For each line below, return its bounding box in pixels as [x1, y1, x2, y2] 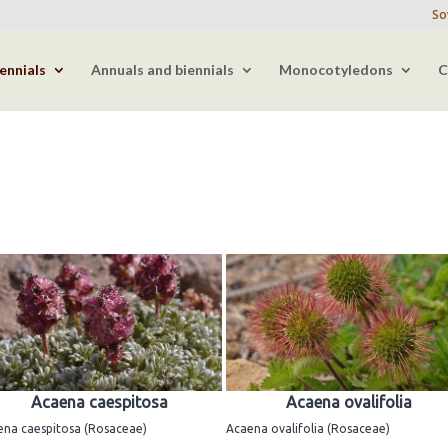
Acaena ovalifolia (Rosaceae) [226, 422, 390, 436]
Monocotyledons [278, 61, 393, 78]
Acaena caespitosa [30, 393, 168, 412]
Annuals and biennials [90, 61, 234, 78]
